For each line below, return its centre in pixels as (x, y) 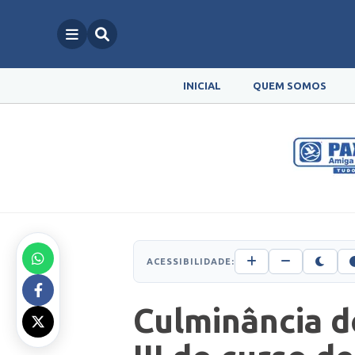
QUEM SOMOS (289, 86)
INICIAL (202, 86)
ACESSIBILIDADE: (191, 261)
